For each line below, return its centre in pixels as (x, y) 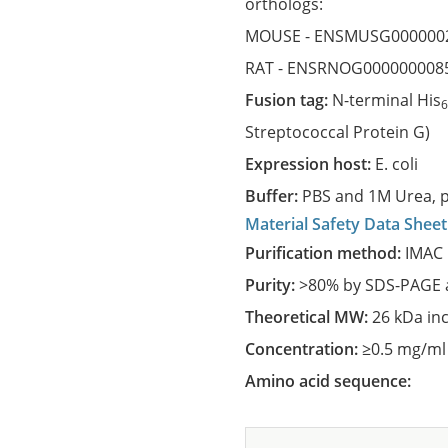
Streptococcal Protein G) (338, 132)
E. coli (397, 164)
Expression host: (315, 164)
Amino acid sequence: (336, 381)
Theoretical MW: (313, 317)
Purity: (277, 285)
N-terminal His (387, 100)
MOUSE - (280, 36)
